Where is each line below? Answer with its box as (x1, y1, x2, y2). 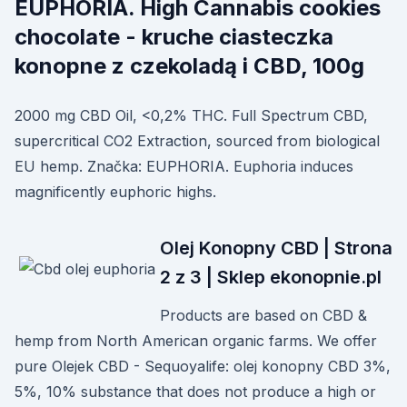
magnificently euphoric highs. (15, 183, 216, 201)
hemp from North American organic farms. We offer (15, 332, 377, 350)
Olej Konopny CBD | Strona (160, 237, 392, 259)
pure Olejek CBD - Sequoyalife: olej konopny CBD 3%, (15, 357, 391, 375)
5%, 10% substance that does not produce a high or (15, 382, 376, 401)
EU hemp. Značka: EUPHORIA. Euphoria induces (15, 157, 353, 175)
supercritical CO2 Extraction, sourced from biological (15, 132, 380, 150)
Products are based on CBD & (160, 306, 367, 324)
